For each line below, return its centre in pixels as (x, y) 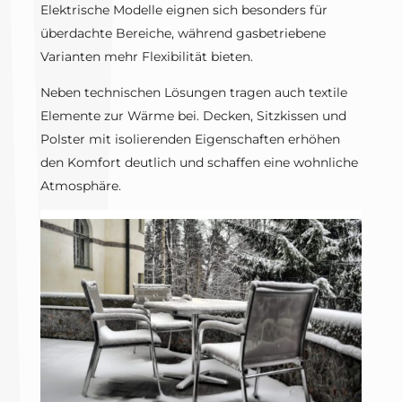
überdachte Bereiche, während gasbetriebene (183, 34)
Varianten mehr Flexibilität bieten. (146, 57)
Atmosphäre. (80, 186)
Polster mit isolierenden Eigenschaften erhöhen (190, 140)
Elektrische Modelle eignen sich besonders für (184, 10)
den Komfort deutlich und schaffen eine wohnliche (199, 163)
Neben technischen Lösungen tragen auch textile (193, 93)
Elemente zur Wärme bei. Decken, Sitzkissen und (193, 116)
